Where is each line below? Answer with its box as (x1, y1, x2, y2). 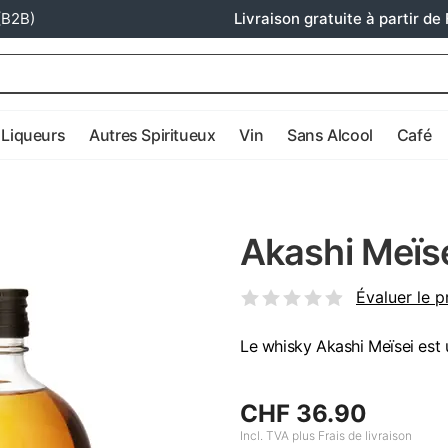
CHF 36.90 (240, 399, 367, 429)
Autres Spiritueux (89, 125, 216, 145)
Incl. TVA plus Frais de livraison (240, 428, 412, 444)
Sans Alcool (287, 125, 373, 145)
